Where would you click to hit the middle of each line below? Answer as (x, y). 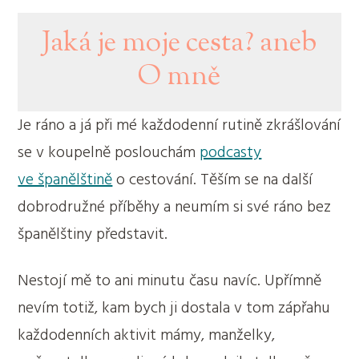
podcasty (231, 152)
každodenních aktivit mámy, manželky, (147, 335)
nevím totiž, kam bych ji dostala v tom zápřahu (174, 307)
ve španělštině (65, 179)
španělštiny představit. (93, 234)
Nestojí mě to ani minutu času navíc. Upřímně (170, 280)
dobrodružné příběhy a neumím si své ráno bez (175, 206)
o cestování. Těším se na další (213, 179)
